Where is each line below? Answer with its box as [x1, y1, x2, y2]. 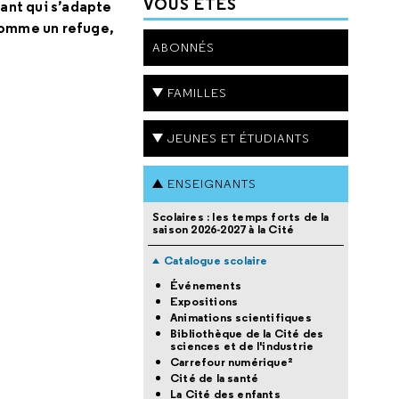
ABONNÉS [152, 39, 215, 55]
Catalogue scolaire [164, 253, 268, 268]
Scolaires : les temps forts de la [152, 209, 330, 224]
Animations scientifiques [170, 310, 312, 325]
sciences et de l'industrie [170, 338, 314, 354]
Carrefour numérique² [170, 354, 293, 370]
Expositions [170, 294, 239, 309]
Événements [170, 278, 241, 293]
